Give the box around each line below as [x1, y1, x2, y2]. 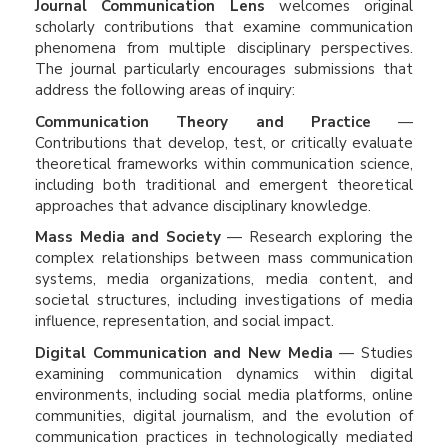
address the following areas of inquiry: [35, 80, 295, 100]
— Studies [332, 342, 414, 363]
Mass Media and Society [35, 227, 221, 247]
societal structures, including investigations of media [35, 290, 413, 310]
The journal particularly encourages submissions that [35, 59, 413, 79]
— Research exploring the [220, 227, 414, 247]
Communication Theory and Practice [35, 111, 371, 132]
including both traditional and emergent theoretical [35, 174, 413, 195]
